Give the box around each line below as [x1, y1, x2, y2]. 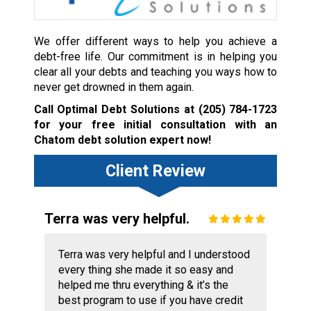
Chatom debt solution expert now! [33, 133, 211, 146]
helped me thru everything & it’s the [58, 278, 228, 292]
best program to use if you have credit [58, 293, 243, 307]
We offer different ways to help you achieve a [33, 34, 278, 48]
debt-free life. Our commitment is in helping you [33, 49, 278, 63]
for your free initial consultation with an [33, 117, 278, 131]
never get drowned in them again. [33, 80, 194, 94]
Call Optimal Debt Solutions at [33, 102, 199, 116]
